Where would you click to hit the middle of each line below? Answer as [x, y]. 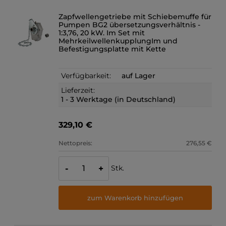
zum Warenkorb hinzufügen [135, 197]
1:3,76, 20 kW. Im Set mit [102, 33]
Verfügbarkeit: [86, 76]
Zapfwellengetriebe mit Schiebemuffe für [135, 17]
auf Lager [139, 76]
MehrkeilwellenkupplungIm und [118, 41]
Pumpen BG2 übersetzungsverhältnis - [130, 25]
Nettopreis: [76, 143]
